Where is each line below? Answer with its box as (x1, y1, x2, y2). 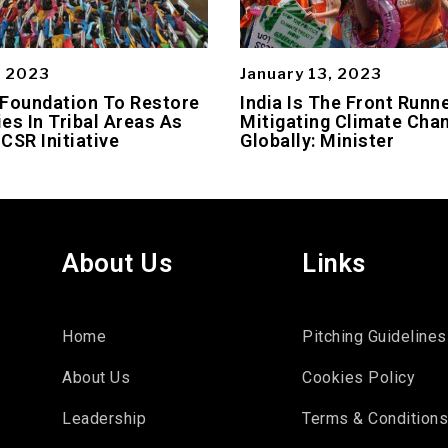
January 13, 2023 (240, 64, 382, 83)
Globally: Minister (240, 129, 394, 151)
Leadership (62, 408, 147, 428)
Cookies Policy (302, 367, 416, 387)
